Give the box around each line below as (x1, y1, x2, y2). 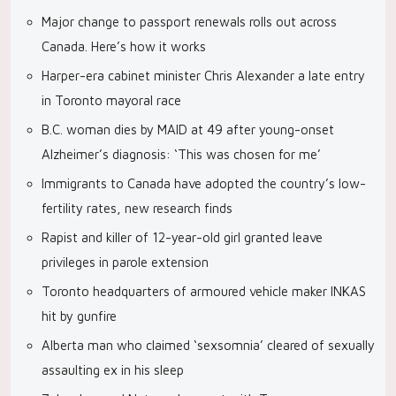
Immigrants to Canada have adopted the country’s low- (42, 176, 366, 191)
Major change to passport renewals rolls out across (42, 14, 337, 29)
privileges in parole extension (42, 255, 209, 270)
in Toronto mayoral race (42, 93, 181, 108)
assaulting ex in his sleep (42, 362, 184, 377)
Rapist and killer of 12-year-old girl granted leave (42, 230, 323, 245)
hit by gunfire (42, 308, 117, 324)
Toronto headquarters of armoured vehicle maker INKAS (42, 284, 366, 299)
